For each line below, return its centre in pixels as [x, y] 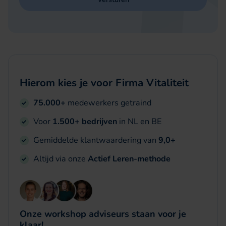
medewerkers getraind [109, 103]
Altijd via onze [60, 159]
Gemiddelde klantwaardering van [96, 140]
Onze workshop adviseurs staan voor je [103, 214]
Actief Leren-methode [129, 159]
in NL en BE [140, 121]
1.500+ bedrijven [86, 121]
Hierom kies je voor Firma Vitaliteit [104, 83]
